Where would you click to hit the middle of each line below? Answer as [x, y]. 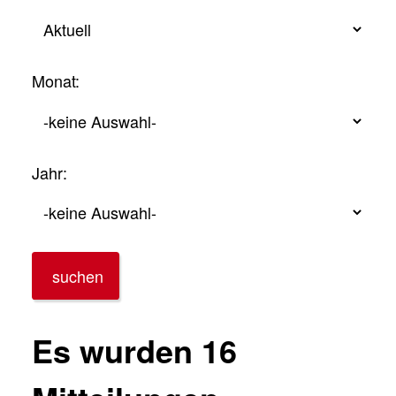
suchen [77, 275]
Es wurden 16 [134, 350]
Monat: [56, 80]
